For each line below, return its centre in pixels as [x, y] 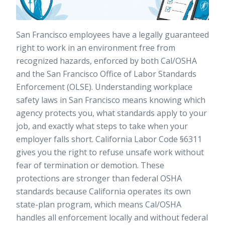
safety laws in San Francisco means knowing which [111, 100]
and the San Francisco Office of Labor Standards [106, 74]
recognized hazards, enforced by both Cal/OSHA [106, 61]
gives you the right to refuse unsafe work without [110, 152]
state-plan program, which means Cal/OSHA [99, 205]
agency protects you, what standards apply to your [111, 113]
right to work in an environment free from [96, 48]
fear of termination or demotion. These [90, 165]
